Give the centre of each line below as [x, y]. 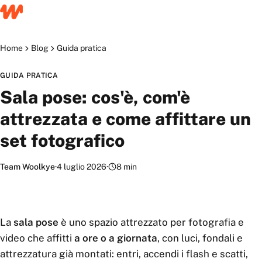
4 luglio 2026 [82, 167]
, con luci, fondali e [200, 238]
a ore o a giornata [116, 238]
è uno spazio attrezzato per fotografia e [151, 222]
